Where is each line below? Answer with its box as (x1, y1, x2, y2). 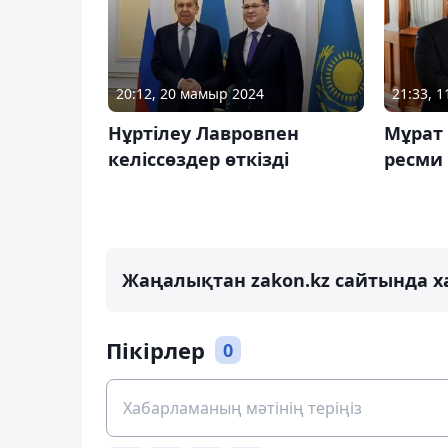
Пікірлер (106, 334, 205, 365)
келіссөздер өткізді (108, 146, 289, 171)
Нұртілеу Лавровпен (108, 120, 299, 145)
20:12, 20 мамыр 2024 (116, 83, 264, 103)
